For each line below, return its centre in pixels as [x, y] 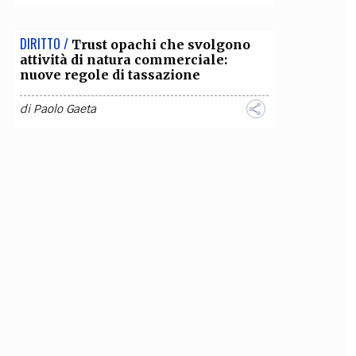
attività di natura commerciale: [123, 60]
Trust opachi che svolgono [161, 44]
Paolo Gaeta [64, 109]
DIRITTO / [44, 44]
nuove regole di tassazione [110, 75]
